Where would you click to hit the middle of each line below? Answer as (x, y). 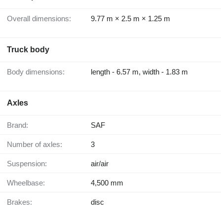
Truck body (28, 50)
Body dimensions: (38, 72)
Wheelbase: (29, 183)
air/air (100, 164)
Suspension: (29, 164)
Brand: (20, 125)
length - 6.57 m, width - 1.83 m (139, 72)
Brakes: (22, 202)
